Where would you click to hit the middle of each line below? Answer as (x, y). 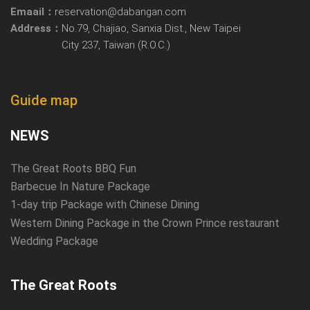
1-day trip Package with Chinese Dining (105, 205)
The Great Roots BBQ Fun (73, 168)
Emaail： (33, 11)
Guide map (44, 100)
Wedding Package (54, 241)
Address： (36, 28)
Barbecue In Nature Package (80, 187)
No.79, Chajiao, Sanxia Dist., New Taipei (151, 28)
